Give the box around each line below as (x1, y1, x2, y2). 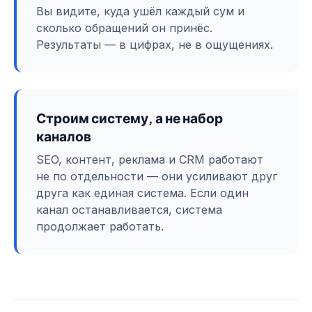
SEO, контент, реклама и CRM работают (36, 153, 263, 167)
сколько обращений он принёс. (36, 20, 212, 35)
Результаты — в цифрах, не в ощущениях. (36, 37, 273, 52)
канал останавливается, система (36, 203, 222, 217)
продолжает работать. (36, 219, 164, 234)
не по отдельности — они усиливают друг (36, 169, 277, 184)
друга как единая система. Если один (36, 186, 249, 201)
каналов (36, 127, 91, 144)
